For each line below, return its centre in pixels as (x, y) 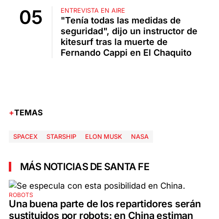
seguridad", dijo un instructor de (129, 31)
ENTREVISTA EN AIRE (93, 11)
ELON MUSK (104, 137)
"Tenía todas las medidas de (121, 21)
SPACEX (25, 137)
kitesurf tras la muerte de (114, 42)
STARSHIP (61, 137)
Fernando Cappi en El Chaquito (126, 53)
